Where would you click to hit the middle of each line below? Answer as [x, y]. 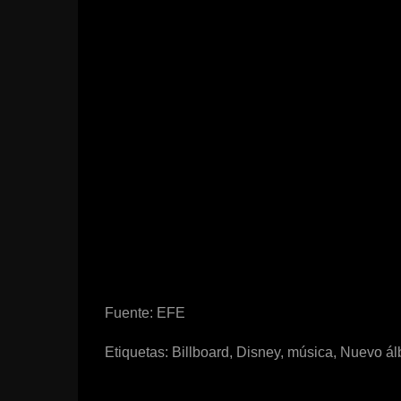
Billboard [200, 352]
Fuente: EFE [145, 313]
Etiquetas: [138, 352]
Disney [258, 352]
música [310, 352]
